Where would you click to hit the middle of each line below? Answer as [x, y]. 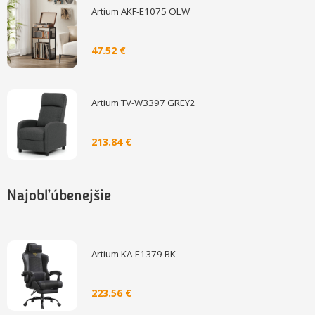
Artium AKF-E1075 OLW [141, 12]
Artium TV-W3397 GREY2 [143, 103]
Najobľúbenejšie [59, 197]
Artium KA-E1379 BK [134, 254]
